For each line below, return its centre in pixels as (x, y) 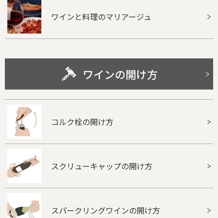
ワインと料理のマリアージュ (101, 16)
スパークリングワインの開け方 (106, 210)
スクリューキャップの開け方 (102, 166)
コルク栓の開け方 (82, 121)
